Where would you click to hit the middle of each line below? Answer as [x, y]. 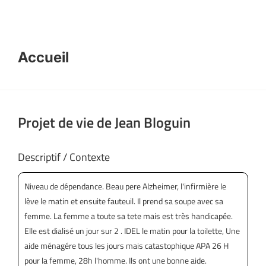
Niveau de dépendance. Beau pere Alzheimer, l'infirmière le [125, 186]
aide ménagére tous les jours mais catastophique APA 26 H [126, 246]
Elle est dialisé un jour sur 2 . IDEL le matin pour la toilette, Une [132, 231]
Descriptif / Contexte [64, 157]
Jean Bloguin [153, 122]
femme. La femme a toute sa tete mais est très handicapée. [129, 216]
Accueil [43, 57]
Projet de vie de [66, 122]
